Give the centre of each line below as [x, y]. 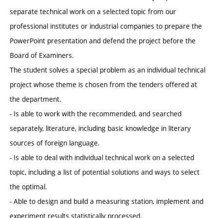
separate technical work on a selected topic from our [93, 12]
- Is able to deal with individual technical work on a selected [102, 158]
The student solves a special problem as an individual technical [108, 70]
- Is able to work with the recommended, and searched [96, 114]
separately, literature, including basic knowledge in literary [100, 128]
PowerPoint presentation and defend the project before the [103, 41]
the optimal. [28, 187]
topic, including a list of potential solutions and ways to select [105, 172]
